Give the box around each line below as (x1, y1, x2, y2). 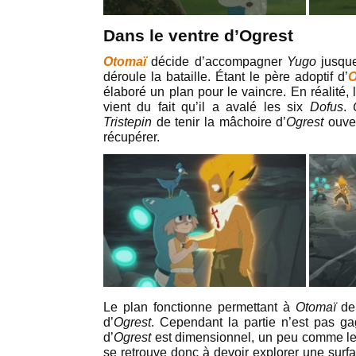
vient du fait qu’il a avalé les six (103, 100, 310, 114)
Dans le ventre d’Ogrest (103, 26, 293, 46)
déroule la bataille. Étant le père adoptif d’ (103, 70, 348, 84)
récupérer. (103, 130, 160, 145)
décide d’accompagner (151, 55, 287, 69)
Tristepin (103, 115, 152, 130)
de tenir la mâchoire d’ (152, 115, 287, 130)
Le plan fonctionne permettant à (103, 300, 296, 314)
